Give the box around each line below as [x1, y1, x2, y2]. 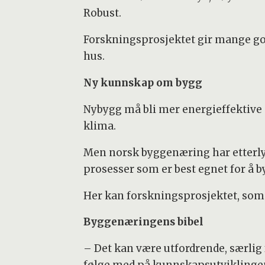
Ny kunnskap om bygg [83, 76, 202, 89]
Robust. [83, 6, 121, 20]
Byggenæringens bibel [83, 215, 203, 229]
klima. [83, 119, 116, 132]
